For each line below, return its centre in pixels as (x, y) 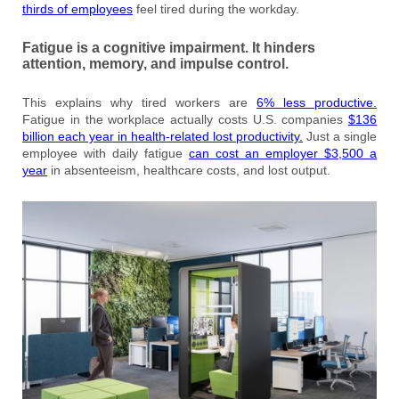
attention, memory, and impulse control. (155, 64)
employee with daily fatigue (106, 154)
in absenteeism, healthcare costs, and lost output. (189, 171)
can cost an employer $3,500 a (283, 154)
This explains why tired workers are (139, 103)
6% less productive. (317, 103)
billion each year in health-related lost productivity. (163, 137)
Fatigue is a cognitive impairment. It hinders (169, 48)
